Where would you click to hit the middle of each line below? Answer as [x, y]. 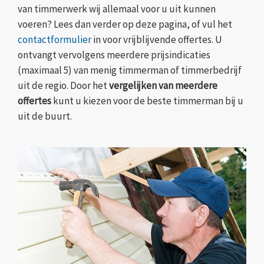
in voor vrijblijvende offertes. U [157, 40]
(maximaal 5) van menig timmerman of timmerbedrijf [130, 70]
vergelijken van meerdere [163, 86]
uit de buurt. [45, 116]
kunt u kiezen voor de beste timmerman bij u [147, 101]
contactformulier [55, 40]
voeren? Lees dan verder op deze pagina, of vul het [125, 24]
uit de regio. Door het [63, 86]
